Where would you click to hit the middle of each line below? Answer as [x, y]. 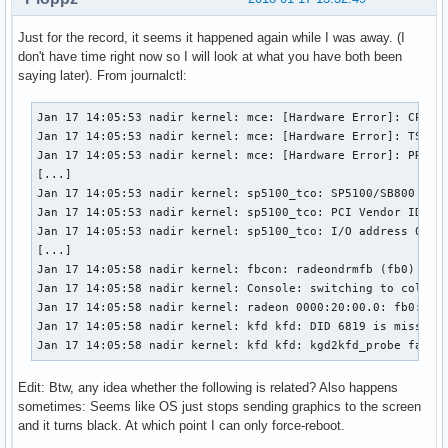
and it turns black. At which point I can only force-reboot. [181, 426]
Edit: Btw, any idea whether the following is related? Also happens [208, 388]
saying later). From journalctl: [102, 76]
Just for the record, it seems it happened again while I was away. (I [211, 38]
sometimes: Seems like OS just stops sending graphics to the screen [219, 407]
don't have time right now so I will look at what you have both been [210, 57]
